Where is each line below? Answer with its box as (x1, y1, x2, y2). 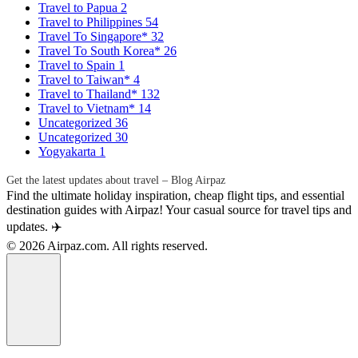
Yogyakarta (38, 145, 99, 159)
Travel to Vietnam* (38, 101, 138, 116)
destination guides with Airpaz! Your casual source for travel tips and (6, 203, 352, 217)
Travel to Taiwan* (38, 73, 133, 87)
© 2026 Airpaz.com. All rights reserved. (6, 239, 208, 253)
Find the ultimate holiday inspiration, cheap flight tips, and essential (6, 189, 344, 203)
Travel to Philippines (38, 15, 145, 30)
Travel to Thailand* (38, 87, 141, 101)
